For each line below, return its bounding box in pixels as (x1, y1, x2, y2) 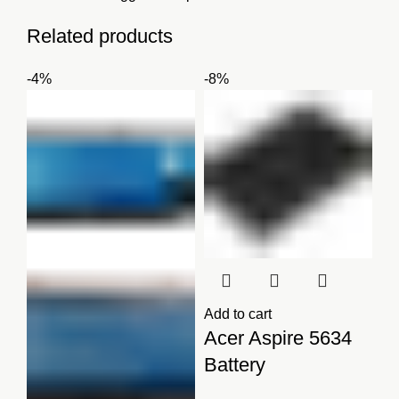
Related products (27, 25, 173, 48)
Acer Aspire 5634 (204, 327, 352, 350)
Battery (204, 354, 265, 377)
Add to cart (204, 306, 272, 322)
